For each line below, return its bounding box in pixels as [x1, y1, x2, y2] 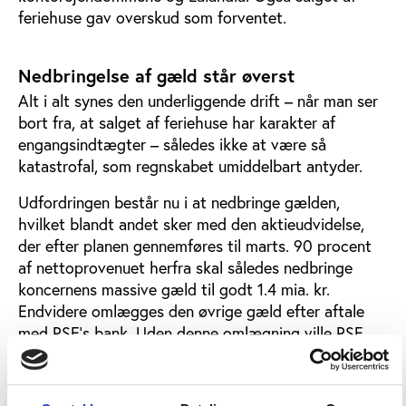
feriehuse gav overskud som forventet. [18, 7, 286, 28]
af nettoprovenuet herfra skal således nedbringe [18, 257, 353, 278]
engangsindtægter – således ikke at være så [18, 134, 326, 155]
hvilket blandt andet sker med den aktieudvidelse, [18, 214, 364, 235]
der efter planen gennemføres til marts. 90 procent [18, 236, 372, 256]
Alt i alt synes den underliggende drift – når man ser [18, 91, 378, 111]
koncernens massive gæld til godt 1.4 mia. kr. [18, 279, 330, 300]
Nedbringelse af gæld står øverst [18, 63, 295, 88]
